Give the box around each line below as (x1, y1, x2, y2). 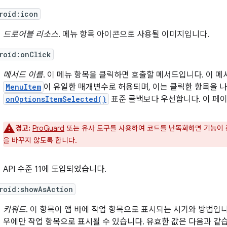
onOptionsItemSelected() (6, 94, 106, 104)
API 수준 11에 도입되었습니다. (3, 164, 106, 174)
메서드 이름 (3, 70, 43, 80)
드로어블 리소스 (3, 29, 58, 40)
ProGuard (32, 124, 64, 133)
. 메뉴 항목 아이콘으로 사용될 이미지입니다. (58, 29, 209, 40)
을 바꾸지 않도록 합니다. (3, 136, 77, 145)
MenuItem (6, 82, 41, 92)
